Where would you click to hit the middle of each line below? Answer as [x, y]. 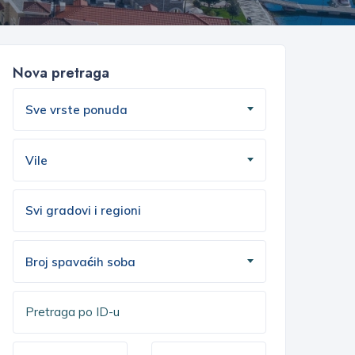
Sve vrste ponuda [76, 109]
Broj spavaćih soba [80, 261]
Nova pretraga [61, 73]
